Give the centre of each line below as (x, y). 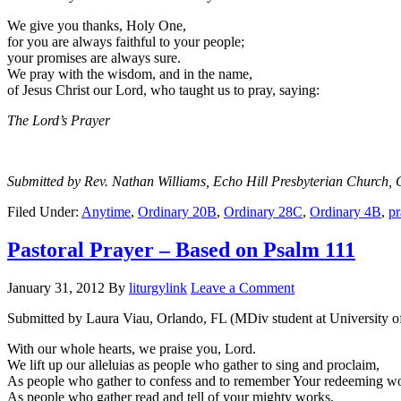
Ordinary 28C (263, 212)
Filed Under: (44, 212)
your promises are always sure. (94, 58)
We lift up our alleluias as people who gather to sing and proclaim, (193, 365)
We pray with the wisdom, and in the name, (130, 74)
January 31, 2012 (56, 288)
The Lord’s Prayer (59, 121)
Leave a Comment (243, 288)
